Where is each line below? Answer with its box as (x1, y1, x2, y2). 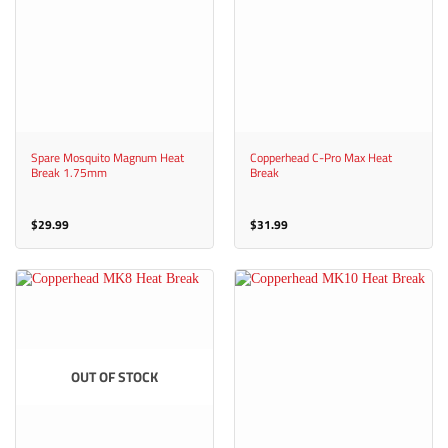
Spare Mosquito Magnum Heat (30, 147, 184, 167)
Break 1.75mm (30, 162, 107, 182)
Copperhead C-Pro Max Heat (249, 147, 392, 167)
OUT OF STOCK (71, 366, 158, 389)
